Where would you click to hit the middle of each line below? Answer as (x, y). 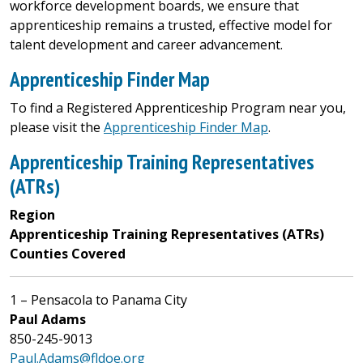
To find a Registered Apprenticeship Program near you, (178, 108)
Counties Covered (68, 254)
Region (32, 215)
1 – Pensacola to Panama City (98, 300)
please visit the (57, 127)
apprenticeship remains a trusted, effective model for (171, 25)
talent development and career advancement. (146, 45)
